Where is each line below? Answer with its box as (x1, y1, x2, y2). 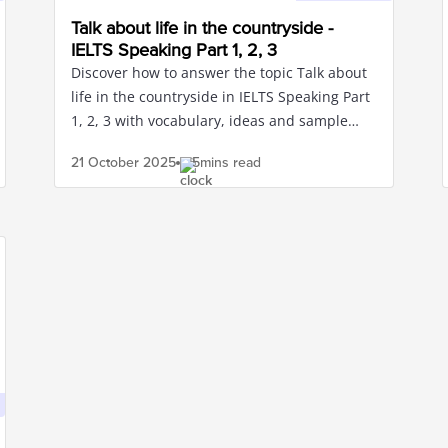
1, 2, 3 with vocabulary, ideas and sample (71, 111, 348, 130)
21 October (71, 154, 139, 171)
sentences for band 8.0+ (71, 135, 233, 154)
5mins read (192, 154, 261, 171)
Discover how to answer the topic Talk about (71, 63, 367, 82)
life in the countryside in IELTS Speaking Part (71, 87, 370, 106)
